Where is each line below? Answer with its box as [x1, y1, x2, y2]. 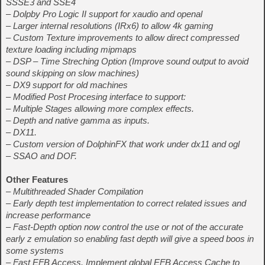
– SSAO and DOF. [6, 151, 77, 161]
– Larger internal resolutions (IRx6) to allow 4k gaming [6, 21, 213, 31]
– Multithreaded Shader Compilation [6, 186, 143, 196]
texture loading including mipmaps [6, 44, 137, 54]
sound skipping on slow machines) [6, 68, 139, 78]
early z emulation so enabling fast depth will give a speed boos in [6, 234, 254, 244]
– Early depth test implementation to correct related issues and [6, 198, 246, 208]
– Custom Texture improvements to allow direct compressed [6, 33, 239, 43]
